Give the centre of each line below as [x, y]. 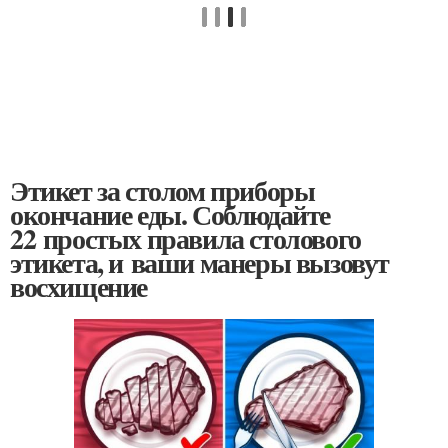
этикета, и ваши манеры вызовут [199, 262]
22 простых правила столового [185, 238]
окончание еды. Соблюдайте [170, 214]
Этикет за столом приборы [162, 190]
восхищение [78, 286]
